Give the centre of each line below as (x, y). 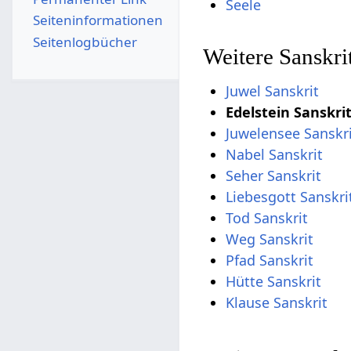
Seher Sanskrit (274, 175)
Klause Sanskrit (277, 302)
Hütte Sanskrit (274, 281)
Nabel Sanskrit (275, 154)
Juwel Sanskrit (273, 90)
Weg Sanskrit (270, 239)
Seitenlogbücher (85, 42)
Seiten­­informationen (98, 20)
